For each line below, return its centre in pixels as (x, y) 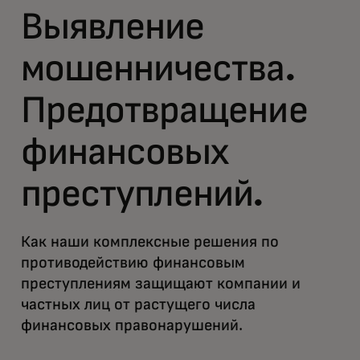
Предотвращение (164, 111)
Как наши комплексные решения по (150, 242)
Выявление (113, 27)
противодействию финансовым (133, 263)
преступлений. (142, 194)
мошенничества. (158, 69)
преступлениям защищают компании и (161, 284)
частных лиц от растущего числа (138, 305)
